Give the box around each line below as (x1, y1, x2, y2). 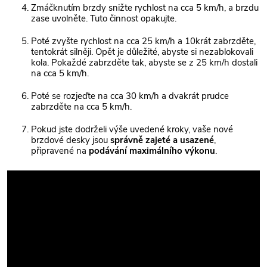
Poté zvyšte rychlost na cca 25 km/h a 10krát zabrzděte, (31, 35, 256, 48)
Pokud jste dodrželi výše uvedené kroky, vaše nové (31, 123, 233, 136)
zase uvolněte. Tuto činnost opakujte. (31, 13, 176, 25)
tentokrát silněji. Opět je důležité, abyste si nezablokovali (31, 46, 253, 58)
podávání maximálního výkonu (89, 145, 215, 157)
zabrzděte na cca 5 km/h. (31, 101, 132, 113)
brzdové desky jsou (31, 134, 110, 147)
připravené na (31, 145, 89, 157)
